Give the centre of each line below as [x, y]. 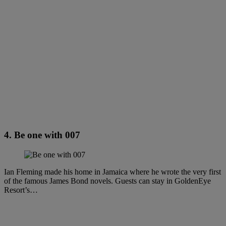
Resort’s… [21, 190]
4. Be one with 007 [42, 135]
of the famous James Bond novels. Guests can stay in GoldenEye [107, 181]
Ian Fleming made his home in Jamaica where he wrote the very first [112, 172]
